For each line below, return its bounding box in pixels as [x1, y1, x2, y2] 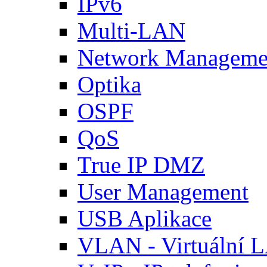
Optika [77, 72, 141, 97]
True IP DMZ [77, 152, 205, 178]
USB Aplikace [77, 206, 212, 231]
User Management [77, 179, 249, 204]
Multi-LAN [77, 18, 185, 44]
